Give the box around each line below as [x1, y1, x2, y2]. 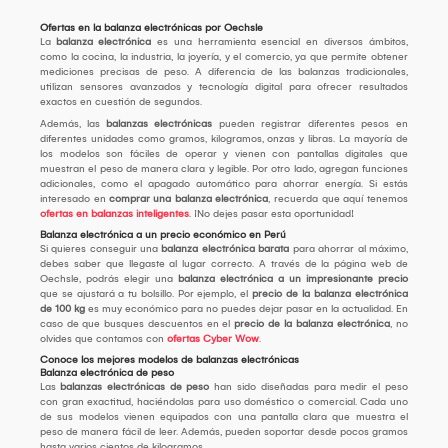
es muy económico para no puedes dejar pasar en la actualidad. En [85, 303, 408, 316]
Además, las [40, 118, 106, 131]
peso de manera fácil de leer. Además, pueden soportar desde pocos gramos [40, 426, 408, 439]
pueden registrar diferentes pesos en [212, 118, 408, 131]
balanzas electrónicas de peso [60, 381, 214, 394]
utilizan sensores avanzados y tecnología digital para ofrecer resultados [40, 81, 408, 94]
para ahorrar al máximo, [289, 243, 408, 256]
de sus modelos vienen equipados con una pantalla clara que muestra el [40, 411, 408, 424]
